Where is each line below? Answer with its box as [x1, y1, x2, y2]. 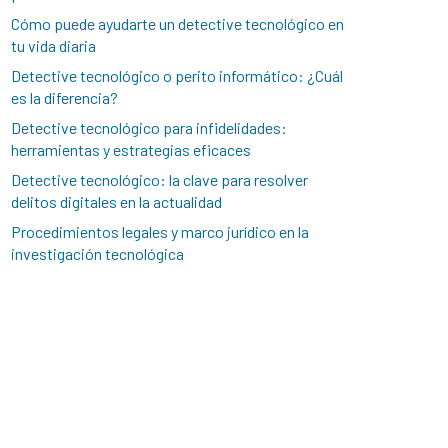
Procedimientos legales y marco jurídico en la [11, 221, 310, 241]
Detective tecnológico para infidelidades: [11, 117, 288, 137]
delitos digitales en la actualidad [11, 191, 223, 211]
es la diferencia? [11, 87, 119, 107]
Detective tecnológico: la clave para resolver [11, 169, 309, 189]
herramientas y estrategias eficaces [11, 139, 252, 159]
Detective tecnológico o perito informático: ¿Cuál [11, 65, 344, 85]
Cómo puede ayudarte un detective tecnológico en [11, 13, 345, 33]
